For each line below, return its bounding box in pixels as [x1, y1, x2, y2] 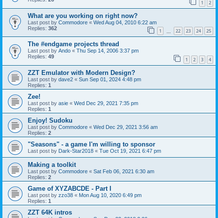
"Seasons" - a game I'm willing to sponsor [28, 141, 155, 148]
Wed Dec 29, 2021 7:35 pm [74, 100, 138, 107]
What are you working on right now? [28, 12, 138, 19]
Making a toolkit [28, 161, 76, 169]
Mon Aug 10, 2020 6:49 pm [79, 192, 142, 199]
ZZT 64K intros [28, 209, 72, 217]
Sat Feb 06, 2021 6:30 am [93, 168, 154, 175]
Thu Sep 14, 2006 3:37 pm [76, 48, 139, 54]
